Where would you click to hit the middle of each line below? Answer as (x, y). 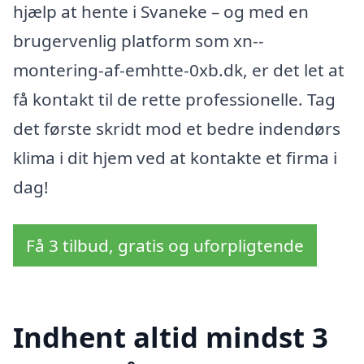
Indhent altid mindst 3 (171, 337)
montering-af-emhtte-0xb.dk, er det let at (179, 69)
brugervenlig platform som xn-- (139, 40)
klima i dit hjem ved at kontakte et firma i (175, 157)
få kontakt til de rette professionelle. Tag (174, 99)
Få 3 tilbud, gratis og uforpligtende (165, 245)
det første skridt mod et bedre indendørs (177, 128)
